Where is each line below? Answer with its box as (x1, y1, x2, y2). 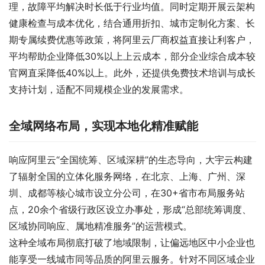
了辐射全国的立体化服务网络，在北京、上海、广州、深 (9, 170, 245, 182)
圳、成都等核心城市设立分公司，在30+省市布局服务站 (9, 186, 245, 199)
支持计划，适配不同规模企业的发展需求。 (9, 83, 189, 95)
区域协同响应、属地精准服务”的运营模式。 (9, 219, 192, 232)
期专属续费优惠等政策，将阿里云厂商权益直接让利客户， (9, 33, 255, 46)
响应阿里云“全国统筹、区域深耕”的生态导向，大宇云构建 (9, 153, 253, 166)
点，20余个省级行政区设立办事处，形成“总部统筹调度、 (9, 203, 251, 215)
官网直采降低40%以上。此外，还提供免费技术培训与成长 (9, 66, 256, 79)
